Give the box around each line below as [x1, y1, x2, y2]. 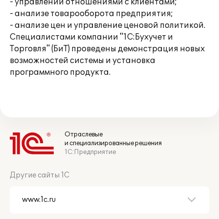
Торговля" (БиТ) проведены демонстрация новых [10, 44, 205, 54]
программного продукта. [10, 67, 110, 77]
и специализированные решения [65, 139, 162, 147]
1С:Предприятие [65, 148, 116, 156]
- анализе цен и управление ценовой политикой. [10, 21, 205, 30]
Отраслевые [65, 131, 103, 138]
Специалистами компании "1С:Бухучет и [10, 32, 173, 42]
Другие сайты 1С [10, 171, 69, 179]
